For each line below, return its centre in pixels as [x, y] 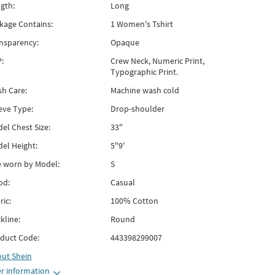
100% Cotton [134, 201]
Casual [122, 182]
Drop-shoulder [137, 109]
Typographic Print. [144, 72]
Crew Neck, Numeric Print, [157, 61]
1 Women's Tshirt [141, 24]
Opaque [125, 42]
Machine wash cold [145, 90]
